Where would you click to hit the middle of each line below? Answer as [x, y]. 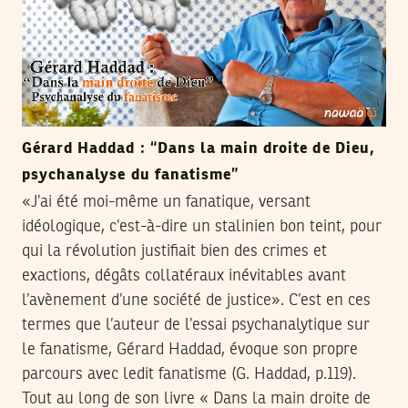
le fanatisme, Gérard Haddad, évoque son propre [190, 349]
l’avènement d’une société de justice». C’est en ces [196, 300]
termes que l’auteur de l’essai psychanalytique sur [196, 325]
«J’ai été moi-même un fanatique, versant [166, 202]
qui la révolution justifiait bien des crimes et [174, 251]
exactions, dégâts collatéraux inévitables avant [184, 275]
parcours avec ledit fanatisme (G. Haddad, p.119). [189, 374]
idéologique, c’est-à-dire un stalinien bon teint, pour [202, 226]
